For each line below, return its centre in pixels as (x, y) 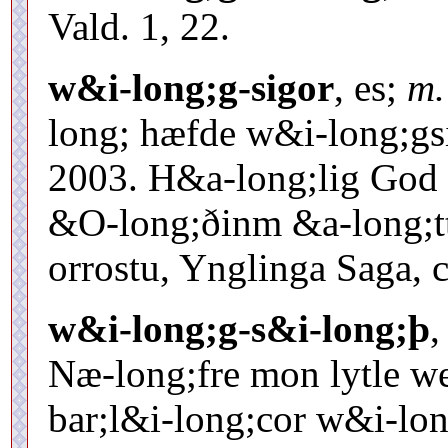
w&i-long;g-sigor (191, 87)
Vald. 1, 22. (139, 26)
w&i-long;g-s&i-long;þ (239, 328)
